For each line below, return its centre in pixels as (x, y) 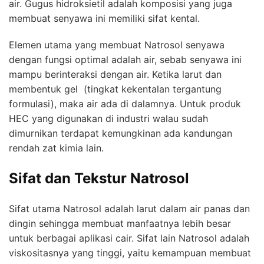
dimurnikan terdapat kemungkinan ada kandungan (121, 133)
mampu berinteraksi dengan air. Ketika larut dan (115, 74)
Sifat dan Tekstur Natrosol (99, 178)
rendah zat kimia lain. (56, 148)
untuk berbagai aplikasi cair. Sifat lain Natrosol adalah (129, 238)
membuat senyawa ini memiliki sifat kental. (104, 18)
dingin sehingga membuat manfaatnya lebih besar (120, 223)
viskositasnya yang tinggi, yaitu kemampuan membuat (130, 253)
